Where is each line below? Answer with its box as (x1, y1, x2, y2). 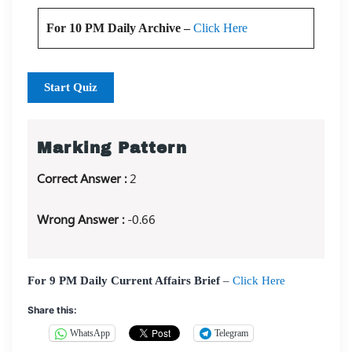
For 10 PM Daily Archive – (46, 20, 193, 35)
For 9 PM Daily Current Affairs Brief (27, 273, 220, 287)
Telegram (214, 328, 248, 339)
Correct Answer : (37, 169, 130, 186)
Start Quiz (44, 80, 97, 93)
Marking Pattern (37, 139, 187, 156)
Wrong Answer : (37, 210, 127, 227)
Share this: (27, 303, 77, 316)
